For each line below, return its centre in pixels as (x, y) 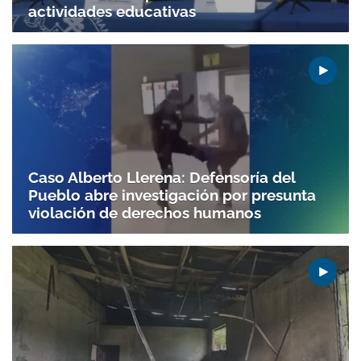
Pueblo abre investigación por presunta (172, 195)
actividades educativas (112, 11)
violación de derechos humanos (145, 213)
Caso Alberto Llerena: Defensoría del (162, 177)
